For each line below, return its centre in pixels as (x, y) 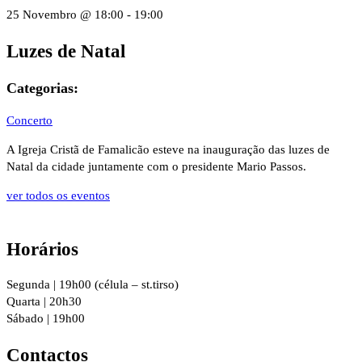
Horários (42, 249)
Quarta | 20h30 (44, 302)
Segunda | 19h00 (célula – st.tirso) (93, 285)
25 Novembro (42, 15)
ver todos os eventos (58, 195)
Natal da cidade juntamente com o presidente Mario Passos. (156, 166)
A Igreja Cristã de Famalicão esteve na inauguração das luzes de (168, 149)
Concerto (29, 120)
